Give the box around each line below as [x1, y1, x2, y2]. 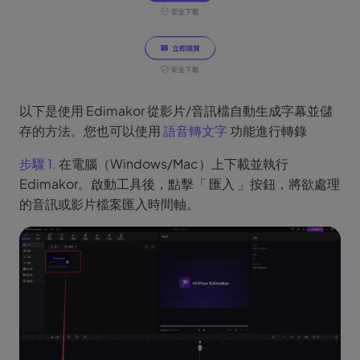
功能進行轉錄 [227, 122, 307, 140]
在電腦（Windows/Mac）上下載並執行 [56, 155, 288, 173]
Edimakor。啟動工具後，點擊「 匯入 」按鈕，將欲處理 [19, 175, 340, 193]
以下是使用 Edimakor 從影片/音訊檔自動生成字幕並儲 [19, 102, 333, 120]
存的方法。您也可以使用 [19, 122, 163, 140]
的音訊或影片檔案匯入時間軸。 [19, 195, 199, 213]
